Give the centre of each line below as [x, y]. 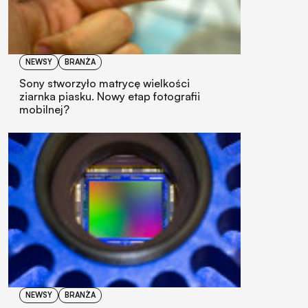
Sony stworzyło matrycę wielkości [104, 83]
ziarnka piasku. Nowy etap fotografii [110, 96]
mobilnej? [44, 109]
